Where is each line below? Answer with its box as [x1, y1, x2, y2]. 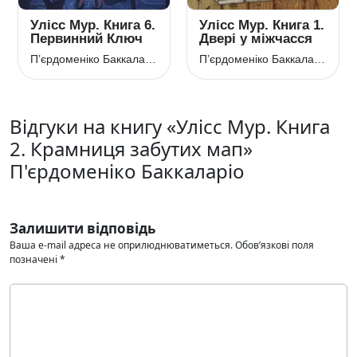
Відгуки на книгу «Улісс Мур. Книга [10, 113, 330, 139]
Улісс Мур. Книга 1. [199, 18, 324, 33]
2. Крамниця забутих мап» [10, 135, 253, 162]
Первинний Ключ [30, 31, 143, 46]
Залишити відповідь [10, 219, 155, 237]
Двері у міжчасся [199, 31, 312, 46]
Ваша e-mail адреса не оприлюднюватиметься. [10, 238, 233, 252]
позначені [10, 253, 60, 266]
